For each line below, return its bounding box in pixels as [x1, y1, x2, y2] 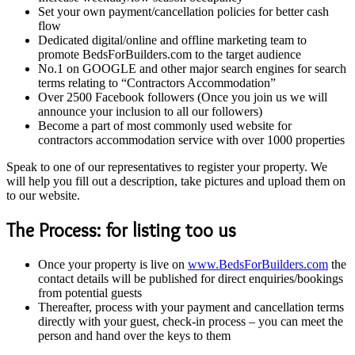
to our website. [6, 189, 80, 202]
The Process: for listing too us [6, 218, 236, 242]
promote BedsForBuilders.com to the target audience [38, 48, 301, 61]
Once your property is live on [38, 257, 188, 271]
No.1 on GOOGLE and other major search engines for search [38, 62, 346, 75]
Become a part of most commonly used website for [38, 119, 292, 132]
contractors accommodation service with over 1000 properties [38, 133, 345, 147]
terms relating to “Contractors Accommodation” [38, 76, 276, 90]
